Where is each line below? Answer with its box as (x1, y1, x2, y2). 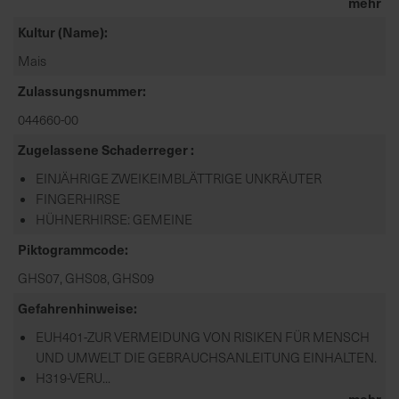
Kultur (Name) (18, 21, 104, 41)
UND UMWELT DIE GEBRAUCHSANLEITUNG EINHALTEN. (36, 347, 377, 366)
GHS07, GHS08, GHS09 (18, 268, 154, 287)
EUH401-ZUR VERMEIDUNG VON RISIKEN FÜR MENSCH (36, 327, 370, 346)
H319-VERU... (36, 368, 110, 387)
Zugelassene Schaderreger (18, 139, 191, 159)
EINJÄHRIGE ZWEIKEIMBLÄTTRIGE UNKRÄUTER (36, 168, 322, 187)
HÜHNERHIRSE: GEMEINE (36, 209, 192, 228)
